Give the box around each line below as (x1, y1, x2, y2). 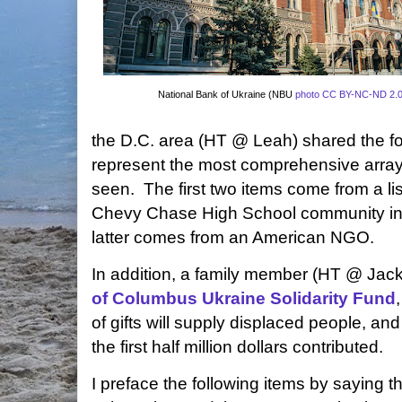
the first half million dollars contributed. (92, 337, 383, 356)
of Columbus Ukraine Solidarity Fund (92, 289, 396, 308)
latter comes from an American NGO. (92, 228, 379, 247)
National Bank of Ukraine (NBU (158, 89, 296, 100)
